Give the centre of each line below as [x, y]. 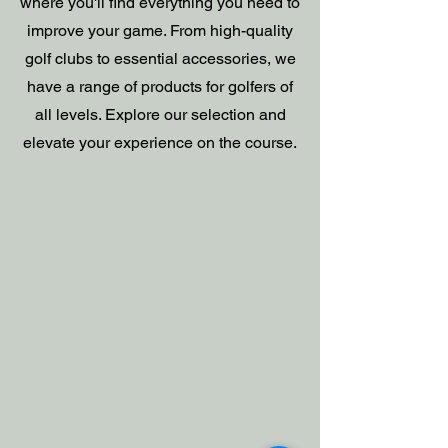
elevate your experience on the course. [160, 142]
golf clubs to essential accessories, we [160, 58]
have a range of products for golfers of [160, 86]
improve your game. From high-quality [160, 30]
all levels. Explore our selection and [160, 114]
